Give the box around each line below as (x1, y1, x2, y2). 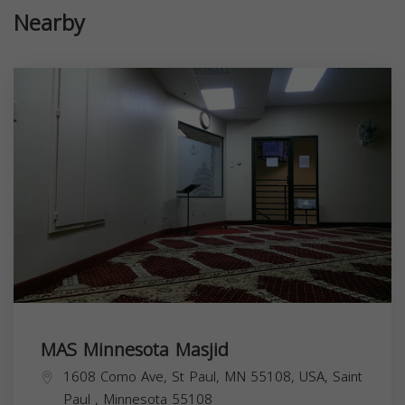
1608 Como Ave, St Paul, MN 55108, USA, (63, 364, 333, 391)
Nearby (14, 3, 85, 45)
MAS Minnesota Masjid (41, 333, 229, 368)
